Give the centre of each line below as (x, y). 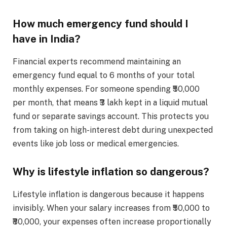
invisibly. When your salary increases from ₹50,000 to (111, 208)
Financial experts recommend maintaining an (97, 61)
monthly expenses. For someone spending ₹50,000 (106, 89)
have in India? (47, 39)
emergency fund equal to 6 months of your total (104, 75)
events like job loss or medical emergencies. (96, 143)
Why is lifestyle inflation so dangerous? (111, 172)
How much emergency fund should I (101, 24)
